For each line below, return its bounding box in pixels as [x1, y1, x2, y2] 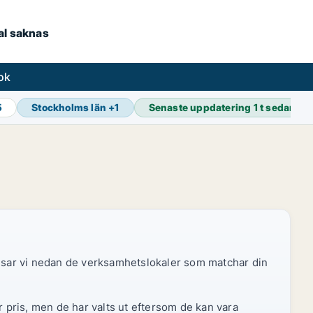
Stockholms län [31, 101, 107, 113]
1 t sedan [253, 101, 296, 113]
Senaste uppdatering [148, 101, 254, 113]
